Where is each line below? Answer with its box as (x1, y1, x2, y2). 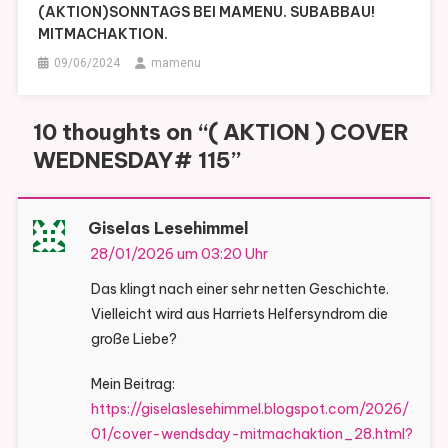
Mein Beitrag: (90, 375, 175, 394)
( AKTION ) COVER (207, 118, 409, 147)
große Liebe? (90, 330, 177, 349)
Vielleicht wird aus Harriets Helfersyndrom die (90, 305, 388, 324)
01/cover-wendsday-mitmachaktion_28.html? (90, 425, 413, 444)
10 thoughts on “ (32, 118, 208, 147)
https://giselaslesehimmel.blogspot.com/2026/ (90, 400, 409, 419)
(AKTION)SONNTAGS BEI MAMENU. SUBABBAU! (38, 3, 376, 22)
